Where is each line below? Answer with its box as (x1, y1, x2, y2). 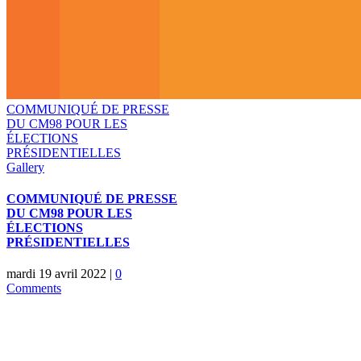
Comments (6, 281, 61, 296)
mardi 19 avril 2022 (6, 267, 106, 281)
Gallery (6, 160, 44, 174)
